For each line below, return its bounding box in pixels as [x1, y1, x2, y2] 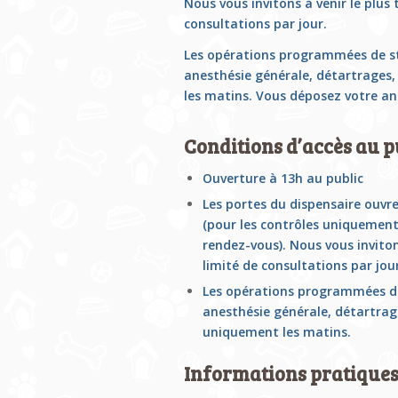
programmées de [275, 46, 389, 64]
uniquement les [203, 323, 303, 341]
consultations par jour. [184, 15, 327, 33]
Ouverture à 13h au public [203, 170, 363, 187]
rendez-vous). [203, 236, 290, 254]
